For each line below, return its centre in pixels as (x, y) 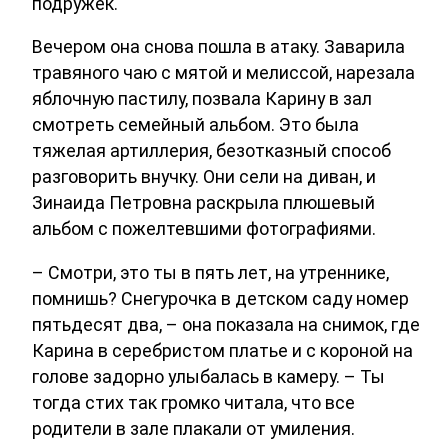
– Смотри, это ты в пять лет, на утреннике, (210, 273)
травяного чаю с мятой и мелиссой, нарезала (223, 73)
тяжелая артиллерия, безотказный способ (211, 151)
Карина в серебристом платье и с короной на (222, 351)
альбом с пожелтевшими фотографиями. (204, 229)
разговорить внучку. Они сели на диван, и (204, 177)
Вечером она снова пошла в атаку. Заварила (218, 47)
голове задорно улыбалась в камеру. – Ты (208, 377)
